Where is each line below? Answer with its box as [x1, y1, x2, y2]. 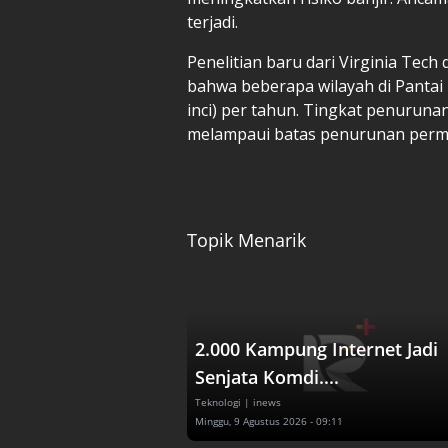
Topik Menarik [187, 227, 306, 252]
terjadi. [187, 10, 238, 33]
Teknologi [195, 394, 241, 409]
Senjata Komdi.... [195, 364, 339, 389]
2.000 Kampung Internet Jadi [195, 336, 438, 361]
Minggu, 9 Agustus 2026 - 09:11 [195, 413, 343, 428]
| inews [244, 394, 281, 409]
